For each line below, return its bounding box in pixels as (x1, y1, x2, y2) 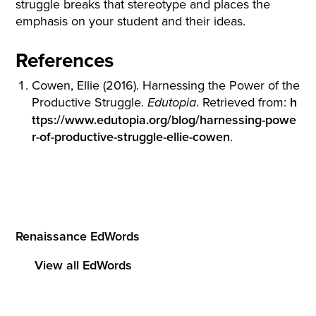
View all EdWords (35, 256, 133, 274)
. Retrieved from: (195, 93, 290, 111)
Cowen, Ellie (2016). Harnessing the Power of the (31, 76, 300, 95)
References (16, 45, 114, 74)
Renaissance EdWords (16, 227, 140, 245)
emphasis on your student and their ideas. (16, 11, 246, 30)
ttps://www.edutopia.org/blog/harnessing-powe (31, 111, 296, 129)
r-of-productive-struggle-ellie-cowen (31, 128, 230, 146)
